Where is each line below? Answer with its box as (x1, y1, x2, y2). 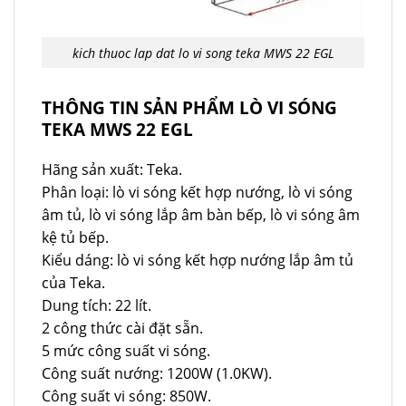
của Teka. (42, 273, 105, 294)
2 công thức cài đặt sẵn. (42, 318, 203, 339)
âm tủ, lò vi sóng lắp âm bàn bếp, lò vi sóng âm (42, 205, 360, 226)
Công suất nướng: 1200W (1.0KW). (42, 363, 272, 384)
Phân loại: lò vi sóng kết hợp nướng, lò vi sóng (42, 182, 353, 203)
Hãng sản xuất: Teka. (42, 159, 182, 180)
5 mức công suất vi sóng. (42, 341, 210, 362)
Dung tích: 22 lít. (42, 295, 151, 316)
